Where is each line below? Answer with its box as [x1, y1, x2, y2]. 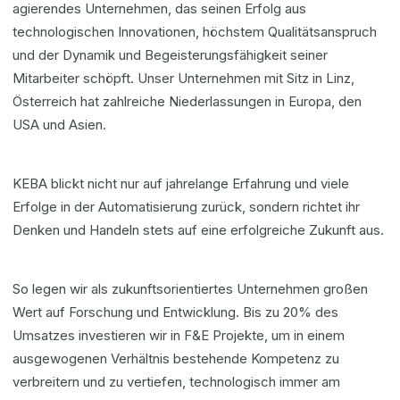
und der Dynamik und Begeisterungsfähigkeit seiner [12, 46, 328, 63]
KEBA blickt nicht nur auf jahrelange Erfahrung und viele [12, 175, 349, 192]
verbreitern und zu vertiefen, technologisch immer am [12, 373, 340, 390]
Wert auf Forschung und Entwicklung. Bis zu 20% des [12, 304, 338, 321]
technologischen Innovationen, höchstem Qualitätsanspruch [12, 23, 377, 40]
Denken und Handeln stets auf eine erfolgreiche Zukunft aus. [12, 221, 384, 238]
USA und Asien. [12, 116, 113, 133]
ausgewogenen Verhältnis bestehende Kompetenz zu [12, 350, 339, 367]
